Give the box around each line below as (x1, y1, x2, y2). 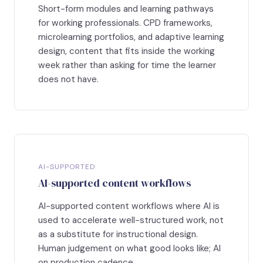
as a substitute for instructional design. (38, 228, 198, 241)
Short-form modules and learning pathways (38, 3, 214, 15)
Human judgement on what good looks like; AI (38, 242, 221, 255)
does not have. (38, 73, 99, 86)
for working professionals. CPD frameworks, (38, 17, 213, 29)
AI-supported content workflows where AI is (38, 200, 220, 213)
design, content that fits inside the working (38, 45, 215, 58)
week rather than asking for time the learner (38, 59, 216, 72)
